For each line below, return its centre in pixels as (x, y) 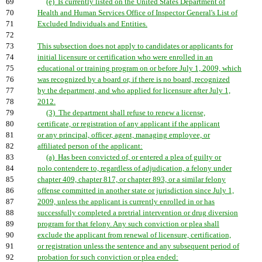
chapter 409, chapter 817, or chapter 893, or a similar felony (132, 180)
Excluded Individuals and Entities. (92, 24)
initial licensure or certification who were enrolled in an (125, 57)
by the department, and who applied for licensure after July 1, (134, 91)
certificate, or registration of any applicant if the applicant (129, 124)
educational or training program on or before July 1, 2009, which (139, 68)
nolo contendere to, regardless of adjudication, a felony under (135, 168)
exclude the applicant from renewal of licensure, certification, (134, 235)
